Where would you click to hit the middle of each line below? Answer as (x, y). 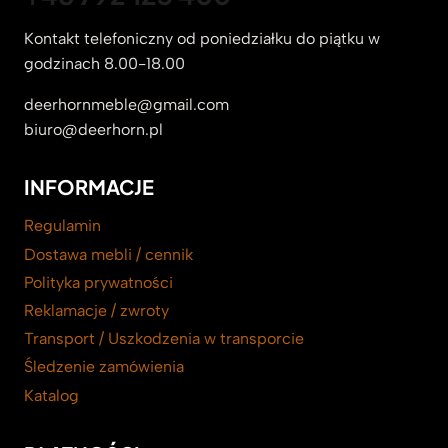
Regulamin (62, 226)
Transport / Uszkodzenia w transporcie (164, 339)
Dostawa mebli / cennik (108, 254)
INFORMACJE (89, 186)
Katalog (51, 395)
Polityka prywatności (98, 282)
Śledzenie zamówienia (104, 367)
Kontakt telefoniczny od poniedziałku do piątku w (202, 38)
